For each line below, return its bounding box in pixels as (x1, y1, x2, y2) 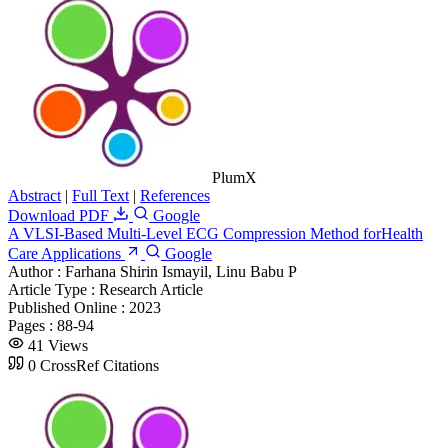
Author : (8, 262, 65, 280)
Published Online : (8, 298, 129, 316)
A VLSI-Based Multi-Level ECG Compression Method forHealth (8, 224, 423, 242)
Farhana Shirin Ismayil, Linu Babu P (65, 262, 297, 280)
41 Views (28, 336, 88, 354)
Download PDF (8, 206, 113, 224)
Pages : (8, 316, 57, 334)
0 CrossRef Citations (28, 356, 159, 374)
